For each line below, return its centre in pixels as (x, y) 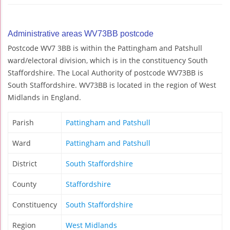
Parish (23, 122)
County (24, 184)
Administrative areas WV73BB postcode (81, 33)
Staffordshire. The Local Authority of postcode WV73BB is (106, 72)
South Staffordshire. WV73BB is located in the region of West (112, 85)
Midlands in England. (44, 97)
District (25, 163)
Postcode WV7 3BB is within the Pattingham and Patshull (105, 48)
